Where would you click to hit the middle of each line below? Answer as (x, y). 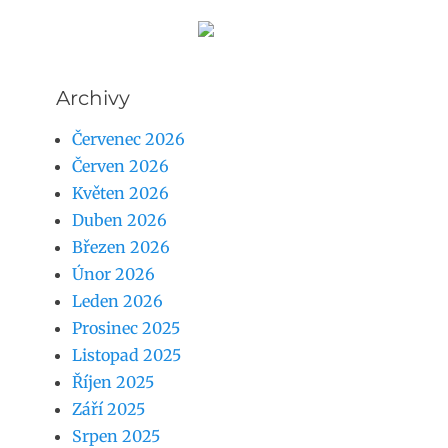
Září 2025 (108, 409)
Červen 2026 (120, 166)
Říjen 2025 (113, 382)
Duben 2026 (119, 220)
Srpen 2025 (116, 436)
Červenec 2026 (128, 139)
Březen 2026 (121, 247)
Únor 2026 (113, 274)
